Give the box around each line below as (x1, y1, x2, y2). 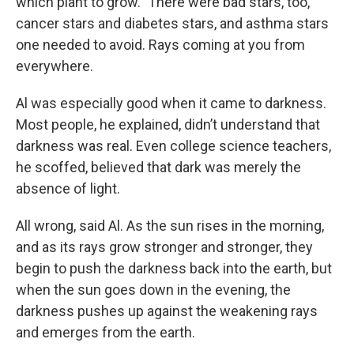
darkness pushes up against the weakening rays (16, 303, 318, 319)
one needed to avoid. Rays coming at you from (16, 36, 305, 53)
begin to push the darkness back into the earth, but (16, 260, 332, 277)
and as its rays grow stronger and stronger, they (16, 239, 313, 255)
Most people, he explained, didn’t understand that (16, 116, 320, 133)
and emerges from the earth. (16, 324, 195, 341)
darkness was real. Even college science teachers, (16, 137, 331, 154)
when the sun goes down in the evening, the (16, 281, 291, 298)
